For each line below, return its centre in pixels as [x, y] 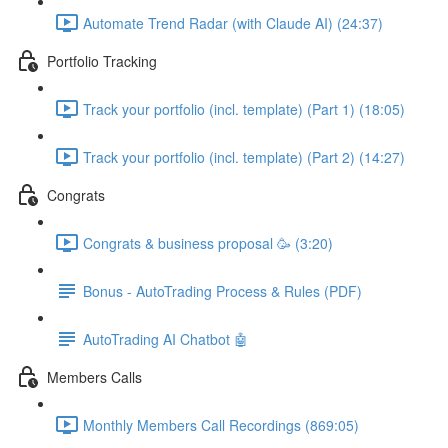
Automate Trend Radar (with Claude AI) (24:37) [233, 22]
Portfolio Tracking [102, 60]
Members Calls [94, 376]
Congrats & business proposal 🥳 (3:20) [208, 242]
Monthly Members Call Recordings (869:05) [221, 424]
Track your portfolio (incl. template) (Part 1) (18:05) [244, 108]
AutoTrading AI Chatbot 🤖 [165, 338]
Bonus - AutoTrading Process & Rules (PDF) [222, 290]
